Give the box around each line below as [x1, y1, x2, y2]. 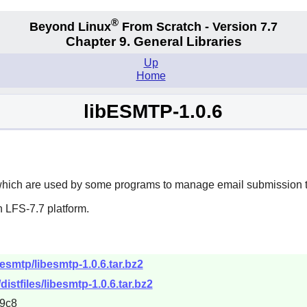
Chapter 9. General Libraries [65, 34, 242, 49]
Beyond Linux [29, 19, 111, 34]
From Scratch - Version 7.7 [119, 19, 278, 34]
